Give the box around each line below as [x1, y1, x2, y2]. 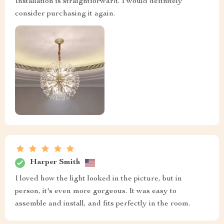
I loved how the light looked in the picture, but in [15, 174, 182, 183]
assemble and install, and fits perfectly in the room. [15, 199, 190, 208]
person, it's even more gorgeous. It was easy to [15, 187, 176, 195]
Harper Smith [30, 158, 80, 167]
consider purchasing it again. [15, 9, 115, 18]
